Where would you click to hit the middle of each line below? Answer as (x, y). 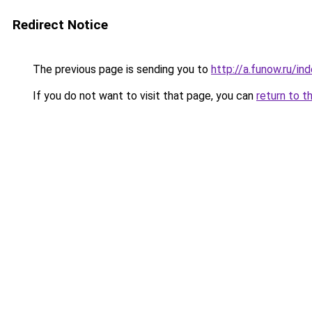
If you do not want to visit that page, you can (143, 96)
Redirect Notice (60, 25)
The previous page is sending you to (120, 69)
